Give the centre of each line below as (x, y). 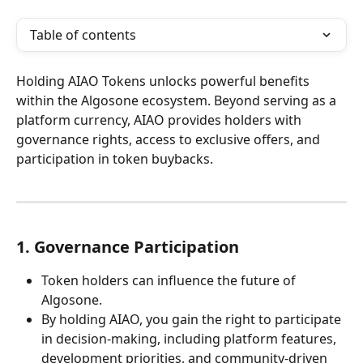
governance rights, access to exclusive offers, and (170, 139)
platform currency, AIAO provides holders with (160, 120)
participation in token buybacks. (115, 159)
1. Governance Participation (128, 246)
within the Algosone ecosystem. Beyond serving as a (178, 100)
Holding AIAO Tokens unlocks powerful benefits (164, 81)
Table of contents (83, 35)
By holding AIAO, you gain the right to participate (193, 319)
